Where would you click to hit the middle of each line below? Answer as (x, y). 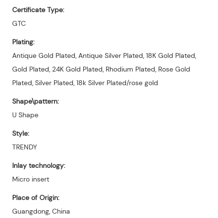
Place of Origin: (36, 197)
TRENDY (25, 147)
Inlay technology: (39, 165)
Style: (21, 133)
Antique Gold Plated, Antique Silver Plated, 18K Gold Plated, (104, 55)
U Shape (25, 115)
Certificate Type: (38, 9)
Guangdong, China (41, 211)
